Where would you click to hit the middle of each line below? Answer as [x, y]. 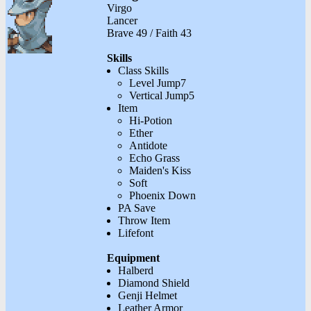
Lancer [122, 20]
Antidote [148, 145]
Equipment [133, 258]
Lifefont [136, 233]
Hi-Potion [151, 120]
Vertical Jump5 [162, 95]
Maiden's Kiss [160, 170]
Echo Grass [154, 158]
